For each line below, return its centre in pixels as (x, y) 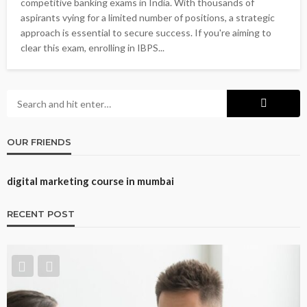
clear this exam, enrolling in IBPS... (93, 48)
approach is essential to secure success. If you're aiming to (146, 33)
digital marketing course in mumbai (90, 181)
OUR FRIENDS (39, 142)
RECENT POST (41, 214)
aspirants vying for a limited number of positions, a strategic (148, 17)
